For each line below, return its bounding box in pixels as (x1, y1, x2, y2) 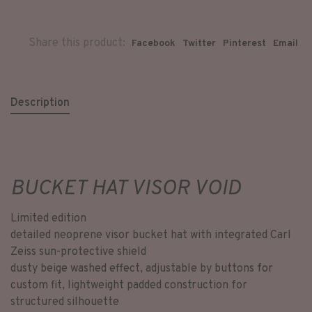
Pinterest (223, 38, 266, 49)
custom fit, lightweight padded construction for (10, 279, 247, 292)
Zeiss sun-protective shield (10, 245, 146, 259)
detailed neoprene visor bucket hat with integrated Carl (10, 228, 291, 242)
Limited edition (10, 212, 86, 226)
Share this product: (29, 36, 125, 50)
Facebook (132, 38, 175, 49)
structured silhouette (10, 295, 119, 309)
